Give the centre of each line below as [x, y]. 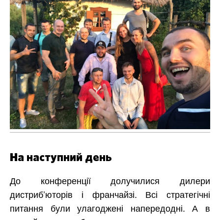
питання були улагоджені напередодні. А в [110, 208]
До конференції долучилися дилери [110, 180]
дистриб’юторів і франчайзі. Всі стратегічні [110, 194]
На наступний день [61, 158]
